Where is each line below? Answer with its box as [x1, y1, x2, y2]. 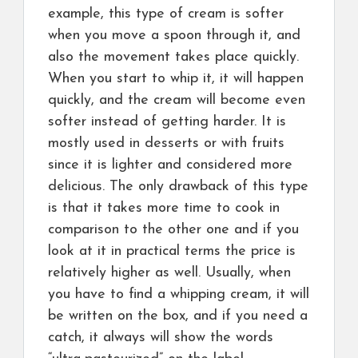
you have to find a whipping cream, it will [48, 287, 309, 303]
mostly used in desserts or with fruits [48, 136, 284, 152]
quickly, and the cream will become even [48, 93, 305, 109]
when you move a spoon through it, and [48, 28, 300, 44]
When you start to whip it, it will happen [48, 71, 304, 87]
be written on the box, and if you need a [48, 308, 308, 324]
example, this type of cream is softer [48, 6, 284, 22]
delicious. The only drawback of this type [48, 179, 308, 195]
